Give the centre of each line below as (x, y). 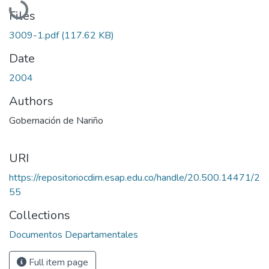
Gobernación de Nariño (56, 120)
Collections (40, 215)
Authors (31, 101)
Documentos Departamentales (74, 234)
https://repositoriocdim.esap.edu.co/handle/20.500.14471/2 (134, 177)
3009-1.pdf (35, 35)
